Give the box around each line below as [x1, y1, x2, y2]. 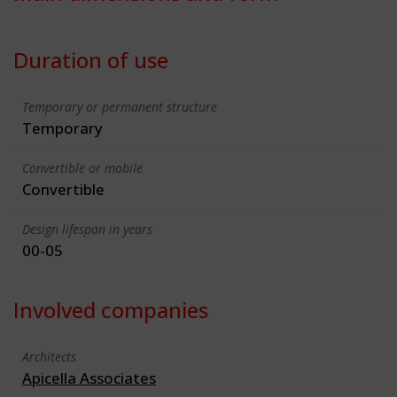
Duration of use [13, 44, 168, 74]
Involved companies [13, 294, 208, 324]
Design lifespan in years [22, 220, 152, 237]
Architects [22, 347, 76, 365]
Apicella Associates [22, 367, 156, 388]
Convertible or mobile [22, 159, 143, 176]
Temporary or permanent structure [22, 97, 217, 115]
